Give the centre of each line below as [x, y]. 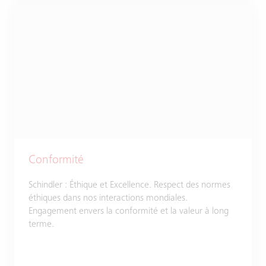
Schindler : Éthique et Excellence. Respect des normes [129, 185]
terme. [41, 224]
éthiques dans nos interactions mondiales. [108, 198]
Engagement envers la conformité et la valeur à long [129, 211]
